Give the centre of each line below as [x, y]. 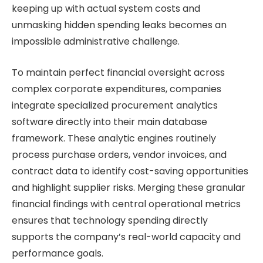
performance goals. [58, 253]
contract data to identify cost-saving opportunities [130, 171]
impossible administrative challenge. [96, 42]
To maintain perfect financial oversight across [118, 72]
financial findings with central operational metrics [126, 204]
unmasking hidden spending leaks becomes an [119, 25]
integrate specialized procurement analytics [115, 105]
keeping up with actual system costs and [106, 9]
